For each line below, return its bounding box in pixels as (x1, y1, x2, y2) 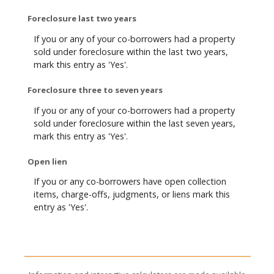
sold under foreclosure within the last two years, (34, 45, 228, 57)
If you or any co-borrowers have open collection (34, 176, 226, 188)
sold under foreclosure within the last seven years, (34, 117, 235, 129)
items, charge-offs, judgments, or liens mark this (34, 188, 230, 201)
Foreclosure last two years (28, 13, 136, 24)
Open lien (28, 156, 67, 168)
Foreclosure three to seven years (28, 84, 163, 96)
